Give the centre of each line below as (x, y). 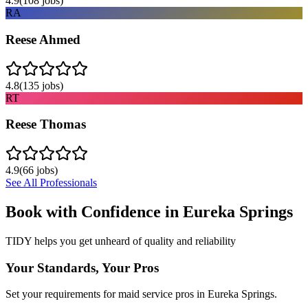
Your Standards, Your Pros (82, 267)
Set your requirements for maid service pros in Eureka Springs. (141, 294)
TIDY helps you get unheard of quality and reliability (121, 241)
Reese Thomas (46, 124)
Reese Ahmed (43, 39)
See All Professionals (51, 183)
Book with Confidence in (94, 211)
